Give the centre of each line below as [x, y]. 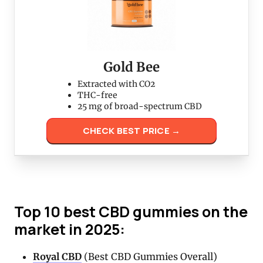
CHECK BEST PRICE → [131, 131]
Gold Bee [131, 67]
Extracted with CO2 [116, 84]
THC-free [97, 95]
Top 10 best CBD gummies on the [131, 211]
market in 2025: [70, 229]
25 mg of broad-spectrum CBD [139, 107]
